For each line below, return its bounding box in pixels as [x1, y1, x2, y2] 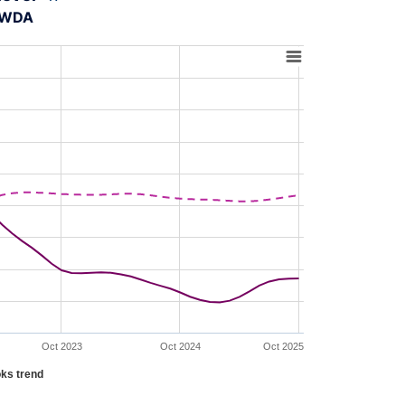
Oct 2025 [263, 341, 304, 352]
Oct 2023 [41, 341, 82, 352]
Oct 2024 [159, 341, 201, 352]
